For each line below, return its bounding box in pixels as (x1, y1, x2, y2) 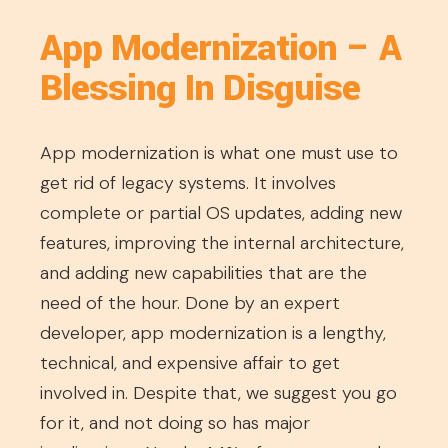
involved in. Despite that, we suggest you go (40, 381, 397, 405)
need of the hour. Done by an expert (40, 291, 340, 315)
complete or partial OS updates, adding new (40, 201, 402, 225)
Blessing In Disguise (40, 62, 360, 114)
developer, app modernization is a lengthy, (40, 321, 386, 345)
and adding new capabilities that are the (40, 261, 367, 285)
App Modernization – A (40, 22, 401, 74)
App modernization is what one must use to (40, 141, 398, 165)
